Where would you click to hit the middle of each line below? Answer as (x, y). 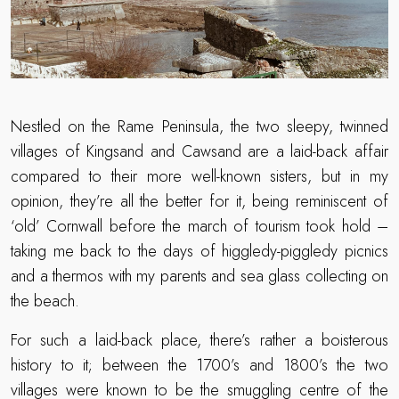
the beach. (45, 301)
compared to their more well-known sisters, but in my (199, 177)
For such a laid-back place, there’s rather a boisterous (199, 341)
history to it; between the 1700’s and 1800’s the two (199, 366)
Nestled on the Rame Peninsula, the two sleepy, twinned (199, 127)
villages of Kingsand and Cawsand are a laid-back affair (199, 152)
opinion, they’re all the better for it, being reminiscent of (199, 202)
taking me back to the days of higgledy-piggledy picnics (199, 252)
